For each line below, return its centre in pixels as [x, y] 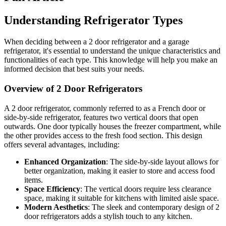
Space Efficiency [52, 189]
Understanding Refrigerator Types [93, 20]
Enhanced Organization [65, 161]
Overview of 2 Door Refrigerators [73, 89]
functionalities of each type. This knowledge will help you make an [111, 60]
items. [34, 180]
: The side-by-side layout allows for [162, 161]
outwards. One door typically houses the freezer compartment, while [112, 126]
